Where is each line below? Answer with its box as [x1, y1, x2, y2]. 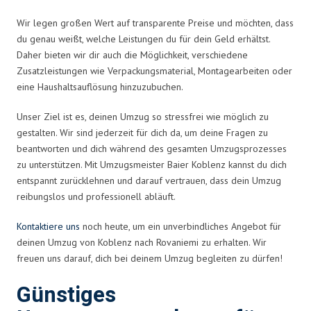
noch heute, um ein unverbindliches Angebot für [80, 219, 281, 233]
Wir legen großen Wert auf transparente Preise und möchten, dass [17, 16, 294, 29]
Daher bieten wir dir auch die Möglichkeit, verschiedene [17, 48, 248, 61]
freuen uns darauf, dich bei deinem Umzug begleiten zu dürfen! [17, 251, 283, 264]
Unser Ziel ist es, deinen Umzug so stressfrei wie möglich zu [17, 110, 269, 123]
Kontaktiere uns [17, 219, 80, 233]
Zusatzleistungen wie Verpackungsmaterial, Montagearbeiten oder [17, 64, 292, 77]
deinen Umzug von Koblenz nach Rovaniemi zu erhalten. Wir [17, 235, 267, 249]
